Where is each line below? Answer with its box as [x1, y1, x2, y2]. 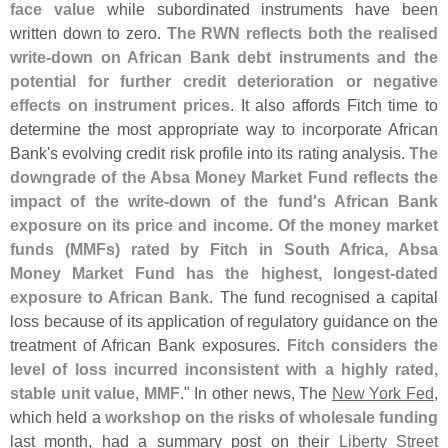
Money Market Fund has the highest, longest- [10, 264, 395, 283]
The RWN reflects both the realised [166, 24, 439, 43]
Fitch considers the [286, 336, 439, 355]
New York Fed [331, 384, 435, 403]
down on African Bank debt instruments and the [51, 48, 438, 67]
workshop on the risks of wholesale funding [105, 408, 438, 427]
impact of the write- [10, 192, 169, 211]
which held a [10, 408, 105, 427]
